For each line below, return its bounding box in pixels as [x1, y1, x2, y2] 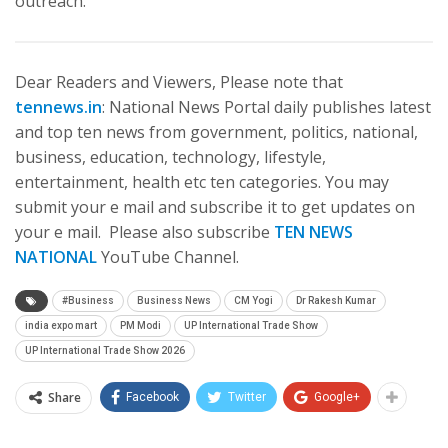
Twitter [228, 389, 266, 404]
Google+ [314, 389, 360, 404]
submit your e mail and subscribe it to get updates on [15, 195, 415, 218]
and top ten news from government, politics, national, [15, 120, 418, 143]
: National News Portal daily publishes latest [102, 95, 431, 118]
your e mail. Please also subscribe [15, 220, 274, 243]
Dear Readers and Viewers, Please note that [15, 70, 343, 93]
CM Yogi [234, 294, 273, 306]
